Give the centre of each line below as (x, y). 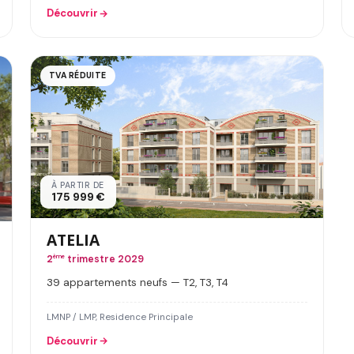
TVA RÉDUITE (78, 76)
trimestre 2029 (104, 259)
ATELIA (73, 239)
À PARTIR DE (78, 185)
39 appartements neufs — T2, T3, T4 (137, 282)
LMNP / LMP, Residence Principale (120, 317)
